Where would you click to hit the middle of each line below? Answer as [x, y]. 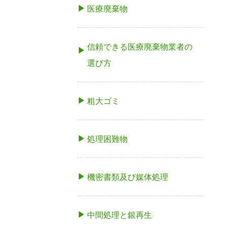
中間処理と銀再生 [119, 215]
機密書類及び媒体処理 [127, 177]
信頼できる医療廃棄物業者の [140, 47]
